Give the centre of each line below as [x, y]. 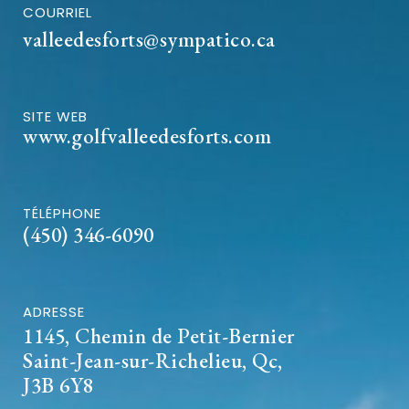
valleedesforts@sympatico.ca [149, 40]
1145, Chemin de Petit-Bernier [159, 336]
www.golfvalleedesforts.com [147, 136]
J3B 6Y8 [58, 386]
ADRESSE [54, 312]
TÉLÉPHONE [62, 214]
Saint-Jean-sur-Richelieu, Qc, [153, 361]
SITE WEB [55, 117]
